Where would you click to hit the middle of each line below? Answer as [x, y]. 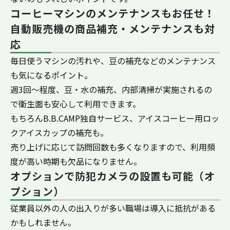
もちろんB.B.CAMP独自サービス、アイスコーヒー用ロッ [115, 118]
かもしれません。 [43, 222]
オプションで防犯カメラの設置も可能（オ [113, 176]
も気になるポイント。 [51, 75]
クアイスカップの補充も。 [59, 132]
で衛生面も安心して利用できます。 [75, 103]
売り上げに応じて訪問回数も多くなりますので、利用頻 [113, 147]
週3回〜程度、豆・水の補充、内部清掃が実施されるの [111, 89]
